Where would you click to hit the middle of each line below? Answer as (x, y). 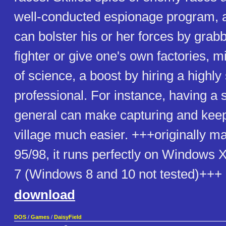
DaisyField (68, 217)
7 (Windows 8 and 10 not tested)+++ (118, 174)
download (45, 195)
